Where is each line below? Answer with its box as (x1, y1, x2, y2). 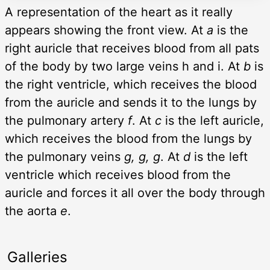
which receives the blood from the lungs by (5, 131, 252, 146)
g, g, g (124, 149, 160, 165)
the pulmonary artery (5, 113, 128, 128)
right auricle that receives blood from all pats (5, 41, 259, 56)
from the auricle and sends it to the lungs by (5, 95, 257, 110)
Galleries (7, 248, 67, 266)
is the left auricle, (162, 113, 264, 128)
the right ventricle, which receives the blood (5, 77, 257, 92)
